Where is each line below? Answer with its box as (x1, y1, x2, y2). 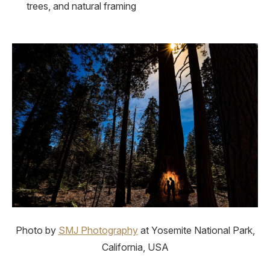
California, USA (101, 240, 169, 253)
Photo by (15, 224, 58, 236)
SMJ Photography (58, 224, 138, 236)
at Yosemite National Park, (137, 224, 255, 236)
